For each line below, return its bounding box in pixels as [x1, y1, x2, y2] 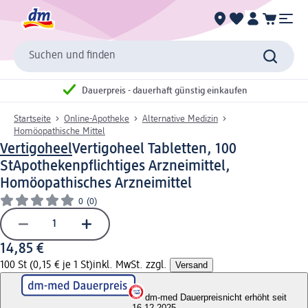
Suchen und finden [29, 50, 115, 62]
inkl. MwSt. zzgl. [93, 259, 170, 271]
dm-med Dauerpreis [145, 291, 223, 302]
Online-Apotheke [64, 113, 129, 124]
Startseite [14, 113, 51, 124]
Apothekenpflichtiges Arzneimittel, [13, 158, 230, 174]
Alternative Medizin [142, 113, 218, 124]
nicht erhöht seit [223, 291, 287, 302]
